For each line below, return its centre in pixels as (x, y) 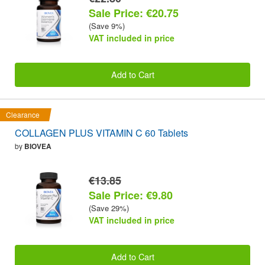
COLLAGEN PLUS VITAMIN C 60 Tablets (101, 132)
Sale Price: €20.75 (134, 13)
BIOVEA (38, 146)
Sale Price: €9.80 (131, 195)
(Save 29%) (109, 208)
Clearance (23, 114)
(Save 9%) (107, 25)
